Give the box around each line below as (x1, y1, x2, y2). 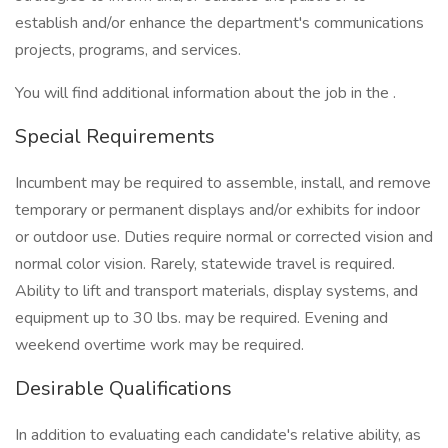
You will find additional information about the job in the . (15, 82, 396, 104)
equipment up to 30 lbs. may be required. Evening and (15, 307, 388, 329)
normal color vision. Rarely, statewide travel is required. (15, 253, 395, 275)
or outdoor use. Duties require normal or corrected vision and (15, 226, 433, 248)
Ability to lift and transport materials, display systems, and (15, 280, 418, 302)
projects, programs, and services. (15, 39, 241, 61)
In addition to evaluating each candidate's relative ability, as (15, 424, 421, 446)
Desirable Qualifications (15, 375, 232, 402)
